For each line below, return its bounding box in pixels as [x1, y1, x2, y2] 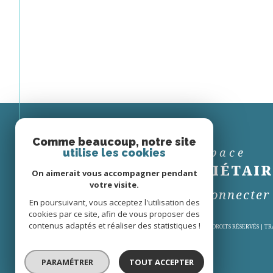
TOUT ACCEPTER [129, 257, 194, 268]
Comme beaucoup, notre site [32, 135, 196, 148]
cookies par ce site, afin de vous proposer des [29, 208, 200, 219]
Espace [202, 145, 247, 160]
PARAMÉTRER [41, 257, 93, 268]
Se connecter [184, 186, 271, 204]
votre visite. [90, 179, 139, 190]
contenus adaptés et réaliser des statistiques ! [28, 220, 200, 231]
